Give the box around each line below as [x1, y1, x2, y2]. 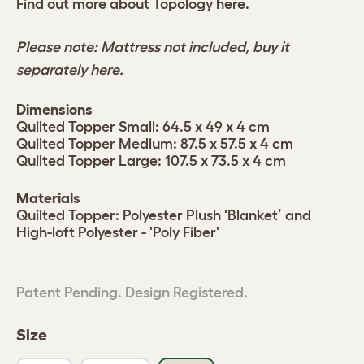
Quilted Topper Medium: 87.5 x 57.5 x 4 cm [16, 136, 293, 153]
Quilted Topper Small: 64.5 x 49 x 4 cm [16, 119, 270, 136]
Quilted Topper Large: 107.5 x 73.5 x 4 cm [16, 153, 286, 170]
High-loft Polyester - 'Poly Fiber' [16, 224, 219, 241]
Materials [16, 190, 80, 207]
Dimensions [16, 102, 93, 119]
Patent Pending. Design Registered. [16, 284, 248, 301]
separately [16, 62, 90, 79]
